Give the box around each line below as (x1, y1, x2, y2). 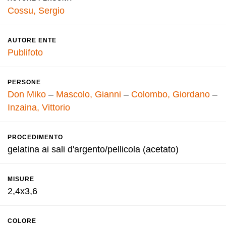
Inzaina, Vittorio (8, 102, 70, 112)
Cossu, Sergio (8, 6, 65, 16)
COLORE (8, 217, 36, 224)
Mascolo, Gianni (56, 89, 121, 99)
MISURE (8, 176, 34, 183)
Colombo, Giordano (131, 89, 210, 99)
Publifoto (8, 47, 43, 58)
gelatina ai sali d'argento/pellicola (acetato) (8, 144, 179, 154)
